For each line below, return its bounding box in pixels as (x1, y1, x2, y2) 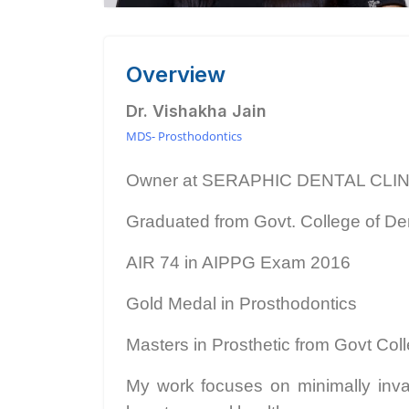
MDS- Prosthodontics (126, 128, 242, 144)
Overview (126, 61, 225, 88)
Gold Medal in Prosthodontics (126, 294, 357, 313)
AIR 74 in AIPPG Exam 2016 (126, 253, 351, 272)
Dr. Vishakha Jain (126, 101, 267, 121)
